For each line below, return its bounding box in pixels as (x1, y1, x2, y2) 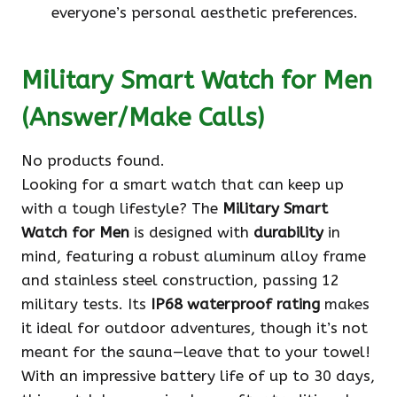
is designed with (129, 223, 253, 242)
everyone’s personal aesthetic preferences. (51, 4, 358, 22)
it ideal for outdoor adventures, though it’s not (21, 319, 368, 338)
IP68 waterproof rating (151, 295, 320, 314)
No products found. (21, 152, 165, 170)
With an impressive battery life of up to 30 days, (21, 367, 375, 385)
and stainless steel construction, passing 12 (21, 271, 339, 290)
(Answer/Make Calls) (21, 103, 264, 133)
